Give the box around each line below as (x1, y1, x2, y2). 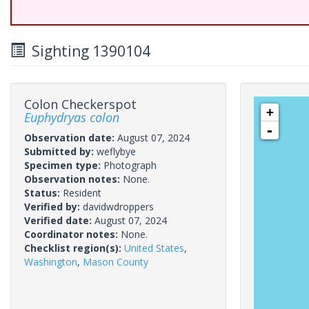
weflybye (97, 145, 136, 158)
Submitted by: (24, 145, 97, 158)
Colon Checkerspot (24, 96, 137, 112)
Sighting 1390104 (25, 41, 150, 61)
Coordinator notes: (24, 228, 121, 241)
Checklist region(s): (24, 241, 124, 255)
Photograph (103, 159, 157, 172)
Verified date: (24, 214, 94, 227)
